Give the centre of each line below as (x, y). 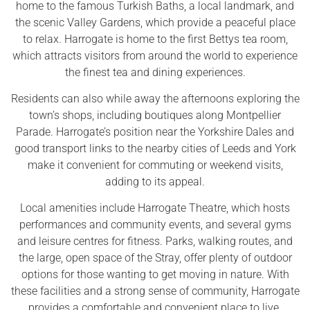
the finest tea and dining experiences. (155, 72)
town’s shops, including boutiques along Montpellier (155, 116)
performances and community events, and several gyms (155, 225)
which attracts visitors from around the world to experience (155, 55)
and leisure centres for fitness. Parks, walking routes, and (155, 241)
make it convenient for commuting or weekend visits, (155, 165)
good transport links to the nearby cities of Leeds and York (155, 149)
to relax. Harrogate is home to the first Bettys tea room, (155, 39)
